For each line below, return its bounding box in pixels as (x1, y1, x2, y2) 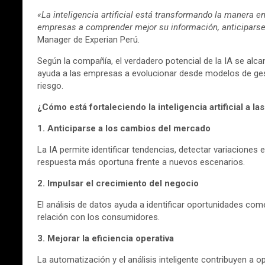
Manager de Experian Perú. (37, 34, 140, 45)
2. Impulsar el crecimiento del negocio (37, 177, 199, 189)
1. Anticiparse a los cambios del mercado (37, 122, 211, 134)
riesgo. (37, 80, 63, 91)
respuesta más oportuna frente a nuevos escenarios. (37, 156, 245, 167)
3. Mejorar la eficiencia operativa (37, 232, 174, 244)
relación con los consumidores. (37, 211, 160, 222)
